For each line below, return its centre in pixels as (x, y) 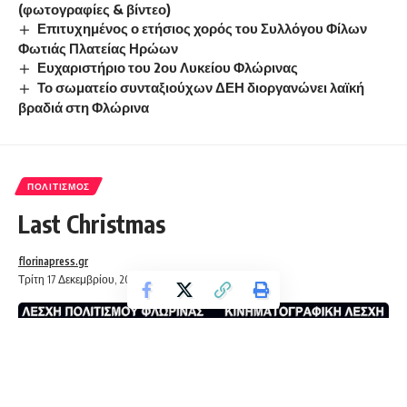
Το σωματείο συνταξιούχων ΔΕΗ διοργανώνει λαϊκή (201, 87)
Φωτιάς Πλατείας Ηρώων (98, 48)
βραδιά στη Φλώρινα (84, 107)
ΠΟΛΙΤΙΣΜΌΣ (59, 186)
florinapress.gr (53, 261)
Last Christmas (92, 223)
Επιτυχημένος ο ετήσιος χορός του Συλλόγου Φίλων (203, 29)
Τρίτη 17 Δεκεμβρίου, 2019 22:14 (91, 279)
